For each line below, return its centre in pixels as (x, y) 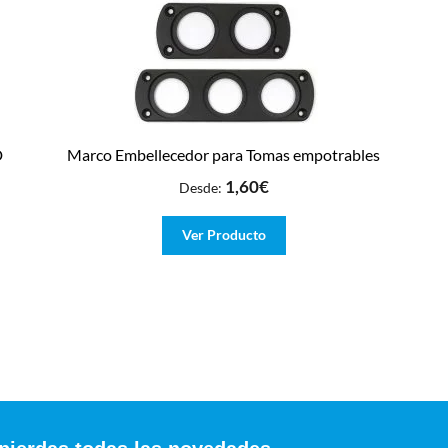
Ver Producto (223, 235)
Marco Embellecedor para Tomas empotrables (224, 155)
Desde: (201, 187)
